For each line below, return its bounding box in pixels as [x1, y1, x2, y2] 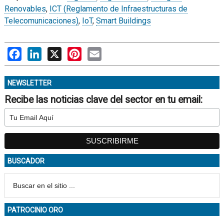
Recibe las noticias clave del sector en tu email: [4, 94, 202, 105]
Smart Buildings [95, 16, 151, 25]
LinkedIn [41, 47, 71, 56]
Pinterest [81, 47, 114, 56]
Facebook [21, 47, 56, 56]
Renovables [4, 4, 46, 13]
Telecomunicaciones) [4, 16, 78, 25]
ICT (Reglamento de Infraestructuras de [49, 4, 187, 13]
